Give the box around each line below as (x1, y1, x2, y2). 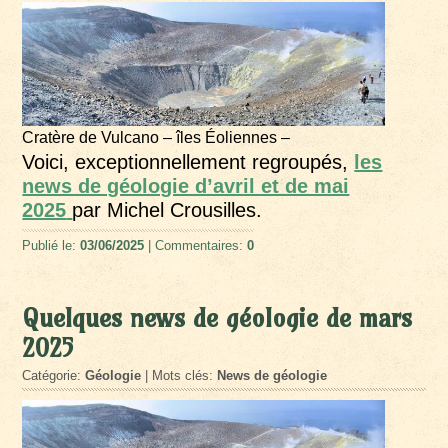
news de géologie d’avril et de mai (22, 174, 350, 197)
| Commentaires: (144, 237, 248, 253)
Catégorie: (22, 367, 86, 383)
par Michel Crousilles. (72, 198, 263, 221)
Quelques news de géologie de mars (22, 301, 413, 334)
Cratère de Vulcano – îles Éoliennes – (22, 128, 291, 146)
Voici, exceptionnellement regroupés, (22, 150, 355, 173)
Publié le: (22, 237, 81, 253)
